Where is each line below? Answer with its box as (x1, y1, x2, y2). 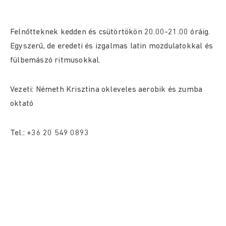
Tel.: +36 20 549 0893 (10, 129, 89, 137)
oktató (10, 100, 34, 108)
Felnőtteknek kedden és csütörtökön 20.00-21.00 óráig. (10, 28, 210, 36)
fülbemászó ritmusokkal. (10, 56, 101, 65)
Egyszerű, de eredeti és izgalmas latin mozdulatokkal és (10, 42, 213, 50)
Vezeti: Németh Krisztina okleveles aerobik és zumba (10, 86, 203, 94)
